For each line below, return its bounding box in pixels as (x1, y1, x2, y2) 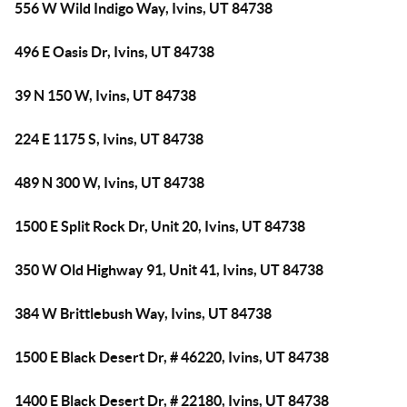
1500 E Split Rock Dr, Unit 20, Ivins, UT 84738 (15, 218, 305, 234)
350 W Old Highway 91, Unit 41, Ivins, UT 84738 (15, 262, 323, 278)
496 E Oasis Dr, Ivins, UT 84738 (15, 44, 214, 60)
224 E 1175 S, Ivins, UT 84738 (15, 131, 203, 147)
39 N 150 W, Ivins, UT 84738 (15, 87, 196, 104)
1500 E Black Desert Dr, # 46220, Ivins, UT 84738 (15, 349, 329, 365)
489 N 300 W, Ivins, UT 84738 (15, 174, 204, 191)
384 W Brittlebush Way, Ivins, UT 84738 (15, 305, 272, 322)
